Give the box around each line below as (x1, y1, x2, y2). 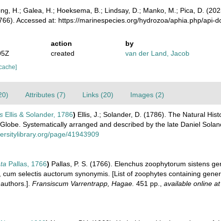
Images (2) (130, 91, 164, 99)
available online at (164, 180, 220, 187)
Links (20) (82, 91, 113, 99)
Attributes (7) (25, 91, 66, 99)
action (50, 39, 72, 47)
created (50, 49, 74, 57)
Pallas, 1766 (6, 160, 47, 168)
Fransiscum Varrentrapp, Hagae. (32, 180, 134, 187)
